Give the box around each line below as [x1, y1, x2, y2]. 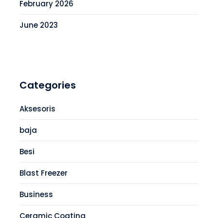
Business [19, 189, 53, 200]
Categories [19, 78, 76, 92]
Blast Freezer [19, 168, 68, 179]
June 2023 [19, 20, 58, 31]
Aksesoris [19, 104, 55, 114]
